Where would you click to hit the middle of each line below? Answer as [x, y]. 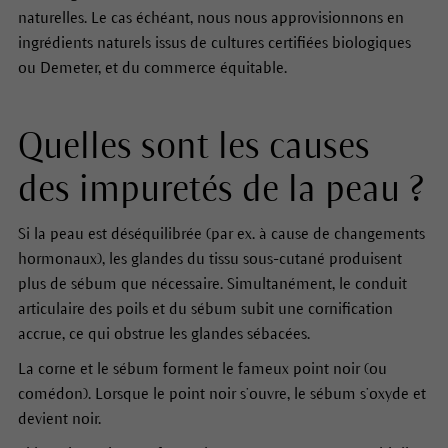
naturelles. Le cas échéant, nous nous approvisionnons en [210, 18]
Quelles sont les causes [193, 147]
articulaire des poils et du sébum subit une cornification [205, 309]
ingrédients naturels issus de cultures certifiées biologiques [214, 43]
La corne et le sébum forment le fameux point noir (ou [202, 369]
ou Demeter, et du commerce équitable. [152, 68]
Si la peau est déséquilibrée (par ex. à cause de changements [221, 234]
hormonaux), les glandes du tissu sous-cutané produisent [209, 259]
